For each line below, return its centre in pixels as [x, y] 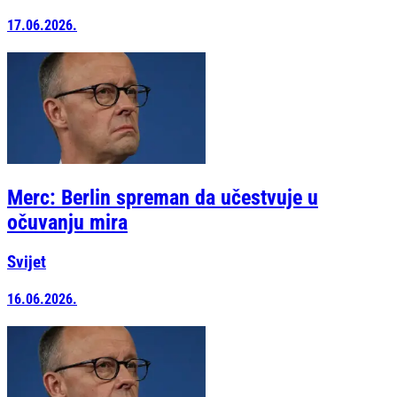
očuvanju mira [67, 223]
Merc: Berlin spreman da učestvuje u [163, 198]
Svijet [27, 262]
